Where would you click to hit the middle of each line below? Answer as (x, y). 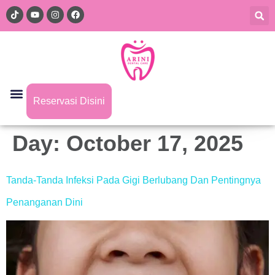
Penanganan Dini (45, 202)
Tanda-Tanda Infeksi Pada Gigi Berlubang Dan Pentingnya (134, 180)
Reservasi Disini (69, 101)
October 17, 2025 (155, 143)
